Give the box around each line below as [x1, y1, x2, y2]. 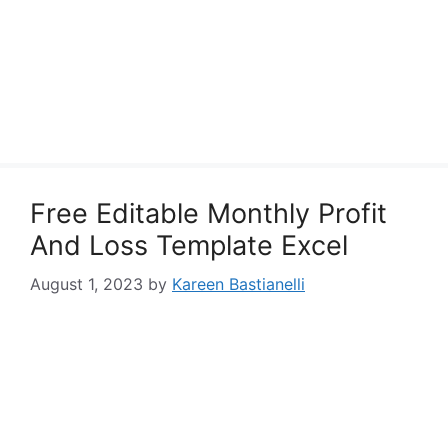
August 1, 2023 [30, 274, 143, 294]
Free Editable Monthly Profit [30, 197, 387, 230]
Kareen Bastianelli [172, 274, 305, 294]
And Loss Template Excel [30, 229, 348, 262]
